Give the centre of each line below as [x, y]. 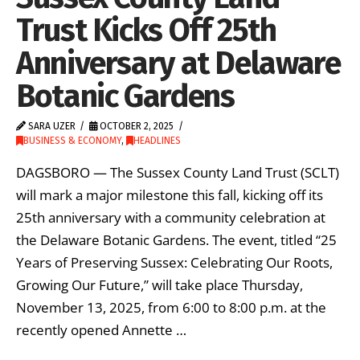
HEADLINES [157, 140]
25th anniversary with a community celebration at [171, 218]
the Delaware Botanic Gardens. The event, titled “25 [176, 240]
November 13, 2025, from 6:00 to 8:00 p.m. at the [171, 308]
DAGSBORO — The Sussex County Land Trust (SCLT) [178, 173]
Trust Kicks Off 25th [146, 30]
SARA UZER [51, 126]
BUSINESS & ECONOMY [72, 140]
